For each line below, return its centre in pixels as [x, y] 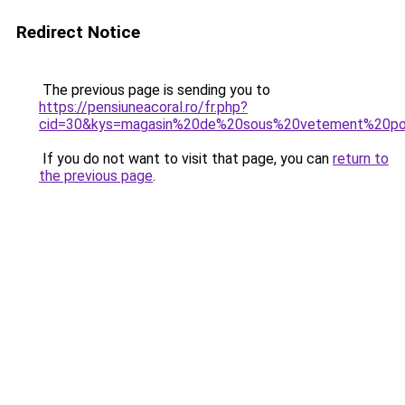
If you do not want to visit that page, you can [186, 159]
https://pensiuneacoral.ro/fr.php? [143, 107]
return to [361, 159]
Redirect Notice [78, 32]
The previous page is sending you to [155, 90]
